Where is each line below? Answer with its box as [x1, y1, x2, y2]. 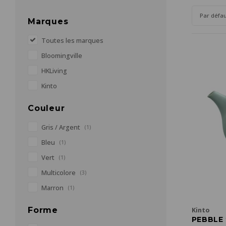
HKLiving [41, 67, 67, 75]
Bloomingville [41, 51, 82, 60]
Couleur [28, 103, 65, 113]
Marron [41, 184, 65, 192]
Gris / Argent [41, 123, 82, 132]
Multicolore [41, 168, 77, 177]
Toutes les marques [41, 36, 103, 45]
